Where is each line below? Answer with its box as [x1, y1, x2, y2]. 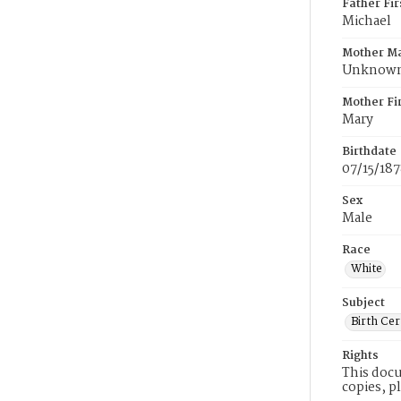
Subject [342, 294, 385, 312]
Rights [342, 346, 379, 365]
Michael [342, 11, 391, 32]
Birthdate [342, 142, 397, 161]
